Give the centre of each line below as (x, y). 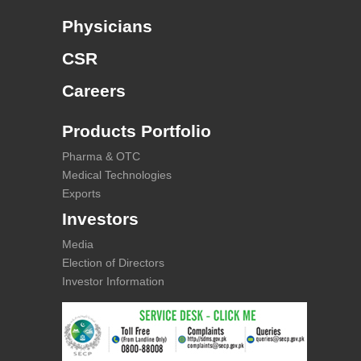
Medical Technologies (117, 174)
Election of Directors (114, 262)
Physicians (108, 26)
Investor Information (114, 281)
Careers (94, 90)
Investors (101, 218)
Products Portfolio (137, 131)
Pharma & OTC (102, 156)
